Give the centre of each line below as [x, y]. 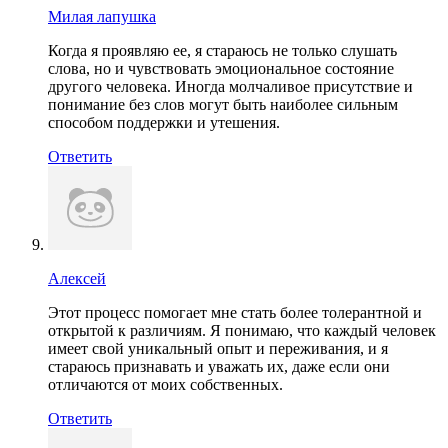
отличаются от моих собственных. [165, 384]
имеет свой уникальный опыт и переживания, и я [218, 348]
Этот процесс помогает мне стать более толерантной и [235, 312]
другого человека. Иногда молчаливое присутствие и [230, 86]
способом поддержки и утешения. [164, 122]
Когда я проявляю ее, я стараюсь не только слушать [222, 50]
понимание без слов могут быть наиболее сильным [223, 104]
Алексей [77, 278]
